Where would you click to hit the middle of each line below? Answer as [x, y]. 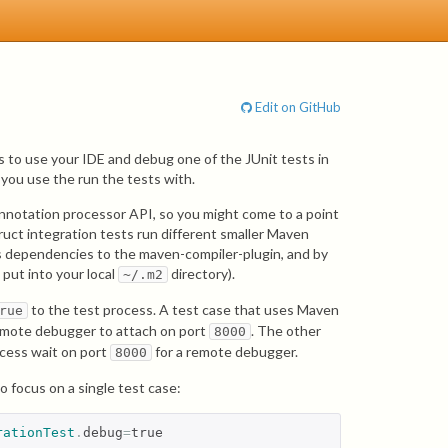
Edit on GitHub [296, 107]
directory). [202, 273]
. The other [286, 330]
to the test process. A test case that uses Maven [184, 309]
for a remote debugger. [225, 351]
